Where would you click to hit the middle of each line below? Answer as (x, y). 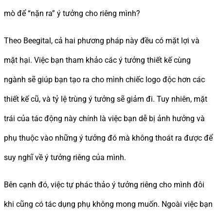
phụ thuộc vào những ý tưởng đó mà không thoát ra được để (108, 138)
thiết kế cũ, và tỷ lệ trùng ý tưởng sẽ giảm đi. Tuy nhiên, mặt (106, 99)
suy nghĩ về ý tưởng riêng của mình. (65, 157)
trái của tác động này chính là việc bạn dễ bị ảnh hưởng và (104, 118)
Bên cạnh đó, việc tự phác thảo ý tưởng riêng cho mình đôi (104, 184)
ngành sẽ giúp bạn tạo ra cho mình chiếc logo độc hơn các (104, 79)
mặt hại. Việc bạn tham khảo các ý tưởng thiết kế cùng (97, 60)
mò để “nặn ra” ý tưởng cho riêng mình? (72, 13)
